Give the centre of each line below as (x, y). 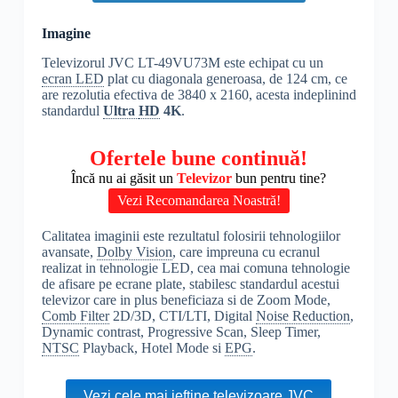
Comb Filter (75, 316)
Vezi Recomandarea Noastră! (199, 200)
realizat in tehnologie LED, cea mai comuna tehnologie (195, 268)
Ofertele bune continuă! (199, 159)
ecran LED (72, 79)
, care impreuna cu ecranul (246, 252)
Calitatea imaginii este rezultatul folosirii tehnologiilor (191, 236)
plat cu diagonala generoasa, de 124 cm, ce (225, 79)
